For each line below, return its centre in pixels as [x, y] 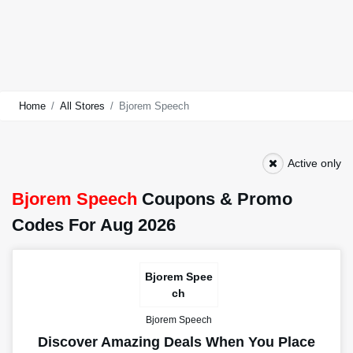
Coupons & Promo [215, 199]
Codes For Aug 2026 [94, 225]
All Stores [83, 106]
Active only [314, 163]
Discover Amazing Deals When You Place [176, 342]
